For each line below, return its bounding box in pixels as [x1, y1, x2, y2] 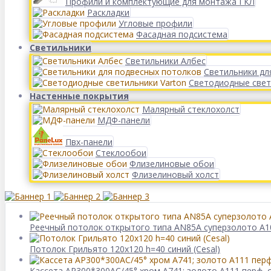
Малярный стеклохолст [142, 103, 240, 115]
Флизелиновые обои [129, 158, 214, 169]
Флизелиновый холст [132, 169, 219, 180]
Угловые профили [119, 18, 192, 29]
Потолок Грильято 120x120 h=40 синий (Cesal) [30, 243, 220, 255]
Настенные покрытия [30, 90, 129, 102]
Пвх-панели [65, 136, 113, 148]
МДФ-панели [97, 114, 150, 126]
